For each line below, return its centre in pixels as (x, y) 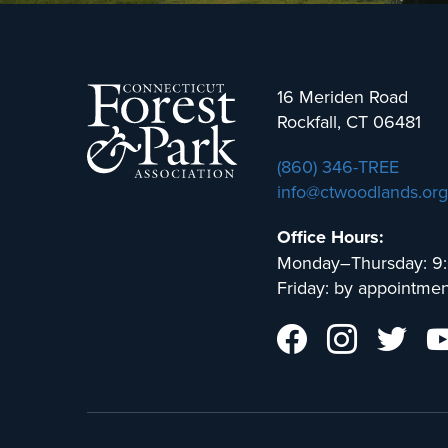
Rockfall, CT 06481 (349, 121)
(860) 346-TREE (338, 166)
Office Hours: (330, 237)
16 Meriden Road (342, 96)
